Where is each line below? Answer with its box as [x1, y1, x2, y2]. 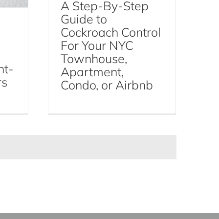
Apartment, [60, 64, 124, 80]
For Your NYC [60, 38, 133, 53]
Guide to [60, 11, 107, 27]
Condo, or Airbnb [60, 77, 153, 93]
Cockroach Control [60, 24, 161, 40]
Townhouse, [60, 51, 127, 66]
